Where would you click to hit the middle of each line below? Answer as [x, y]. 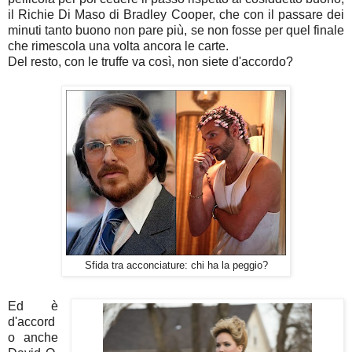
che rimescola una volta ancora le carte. [118, 46]
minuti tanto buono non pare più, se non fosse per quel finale [176, 30]
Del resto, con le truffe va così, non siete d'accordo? [150, 61]
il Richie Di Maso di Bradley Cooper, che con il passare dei [176, 14]
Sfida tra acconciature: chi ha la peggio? [176, 265]
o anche [33, 337]
